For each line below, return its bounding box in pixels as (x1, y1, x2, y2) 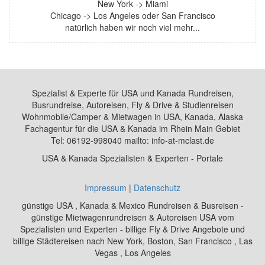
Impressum (85, 182, 127, 194)
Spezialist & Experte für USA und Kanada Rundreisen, (31, 87, 234, 99)
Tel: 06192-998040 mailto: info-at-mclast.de (51, 134, 214, 147)
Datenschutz (134, 182, 180, 194)
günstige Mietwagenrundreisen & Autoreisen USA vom (31, 211, 234, 224)
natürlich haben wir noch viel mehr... (65, 21, 200, 34)
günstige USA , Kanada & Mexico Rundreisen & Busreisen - (21, 199, 244, 212)
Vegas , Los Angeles (94, 247, 171, 259)
